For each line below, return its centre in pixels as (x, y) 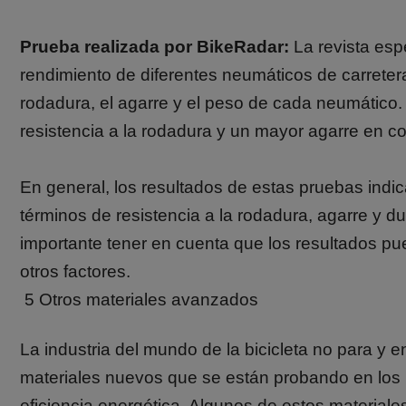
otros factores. (75, 271)
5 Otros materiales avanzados (141, 300)
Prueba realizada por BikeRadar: (155, 47)
